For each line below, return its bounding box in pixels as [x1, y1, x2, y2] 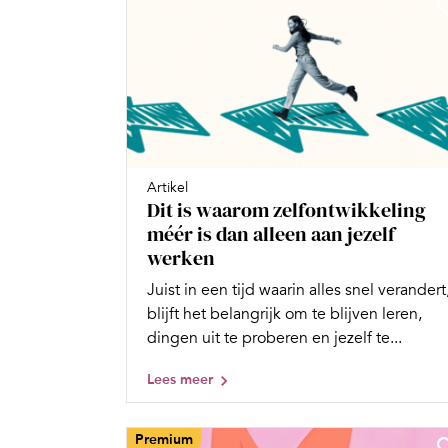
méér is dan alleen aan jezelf [147, 219, 395, 248]
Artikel [147, 178, 188, 196]
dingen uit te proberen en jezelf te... [147, 327, 402, 348]
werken [147, 243, 215, 272]
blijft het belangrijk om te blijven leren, [147, 303, 422, 324]
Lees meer [147, 370, 213, 388]
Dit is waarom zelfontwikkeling [147, 195, 426, 224]
